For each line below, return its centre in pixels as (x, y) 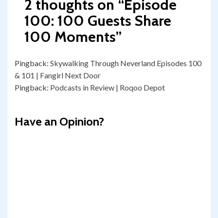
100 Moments (70, 37)
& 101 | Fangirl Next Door (58, 75)
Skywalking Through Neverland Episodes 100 (126, 63)
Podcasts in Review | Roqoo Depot (108, 88)
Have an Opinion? (59, 122)
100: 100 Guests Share (98, 21)
